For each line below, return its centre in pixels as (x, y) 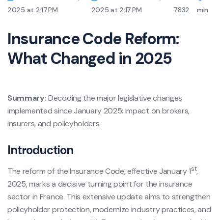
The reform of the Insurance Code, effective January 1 (99, 171)
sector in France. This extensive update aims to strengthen (109, 197)
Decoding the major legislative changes (114, 98)
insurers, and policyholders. (54, 123)
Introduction (41, 150)
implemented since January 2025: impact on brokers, (98, 110)
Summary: (27, 98)
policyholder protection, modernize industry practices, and (109, 210)
